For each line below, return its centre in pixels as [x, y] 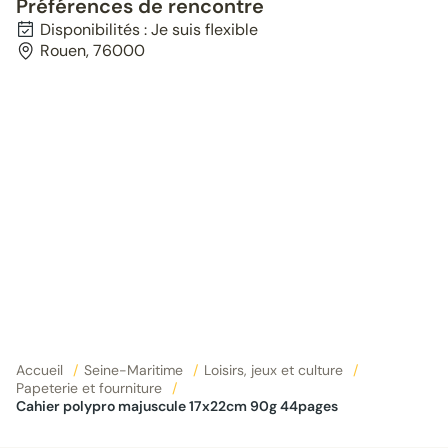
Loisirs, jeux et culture [275, 370]
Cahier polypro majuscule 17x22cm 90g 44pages [182, 406]
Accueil [41, 370]
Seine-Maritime [135, 370]
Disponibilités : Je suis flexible [149, 29]
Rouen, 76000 [92, 50]
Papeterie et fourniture [91, 388]
